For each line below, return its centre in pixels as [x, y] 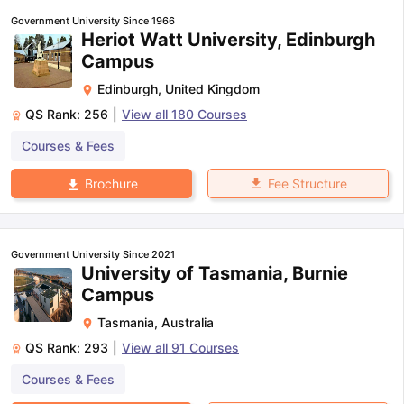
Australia [188, 323]
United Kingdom [212, 88]
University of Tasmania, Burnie [215, 274]
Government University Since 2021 [93, 255]
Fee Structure [307, 183]
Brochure [111, 184]
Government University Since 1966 [93, 20]
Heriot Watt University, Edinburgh [228, 39]
